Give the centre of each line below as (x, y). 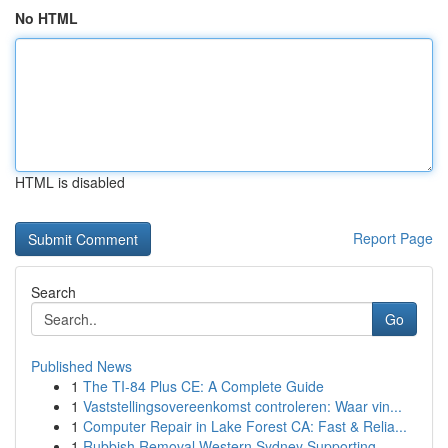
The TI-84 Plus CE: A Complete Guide (203, 386)
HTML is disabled (70, 182)
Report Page (393, 238)
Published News (81, 366)
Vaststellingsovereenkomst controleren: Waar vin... (242, 406)
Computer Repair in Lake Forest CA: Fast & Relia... (245, 426)
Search (53, 292)
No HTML (46, 18)
